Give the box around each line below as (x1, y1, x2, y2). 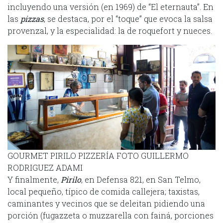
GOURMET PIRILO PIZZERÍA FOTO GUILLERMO (7, 150, 189, 161)
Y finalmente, (7, 174, 61, 185)
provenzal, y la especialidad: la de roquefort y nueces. (7, 25, 212, 36)
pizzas (20, 13, 44, 24)
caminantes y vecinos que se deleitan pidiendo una (7, 198, 205, 209)
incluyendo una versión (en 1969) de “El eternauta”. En (7, 1, 214, 12)
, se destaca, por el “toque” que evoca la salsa (44, 13, 213, 24)
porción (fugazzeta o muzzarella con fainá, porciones (7, 210, 214, 221)
